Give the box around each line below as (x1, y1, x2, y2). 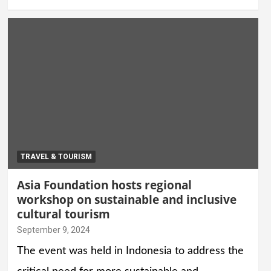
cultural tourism (16, 206, 110, 222)
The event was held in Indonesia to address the (16, 245, 244, 256)
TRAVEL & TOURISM (20, 152, 92, 161)
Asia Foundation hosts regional (16, 177, 192, 193)
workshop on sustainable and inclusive (16, 191, 237, 207)
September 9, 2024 (16, 224, 90, 235)
